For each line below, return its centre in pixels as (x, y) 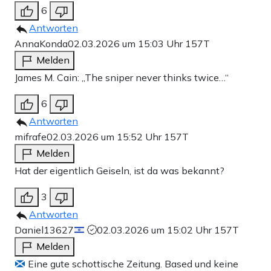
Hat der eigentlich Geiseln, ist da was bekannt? (119, 170)
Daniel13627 (44, 230)
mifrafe (31, 136)
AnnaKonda (41, 43)
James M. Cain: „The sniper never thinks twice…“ (122, 77)
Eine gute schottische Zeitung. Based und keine (132, 263)
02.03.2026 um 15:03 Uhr (126, 43)
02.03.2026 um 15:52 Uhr (105, 136)
